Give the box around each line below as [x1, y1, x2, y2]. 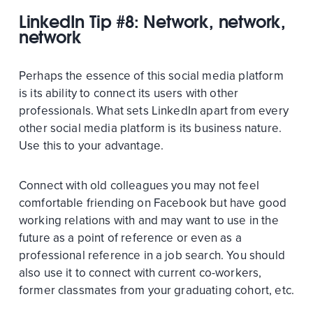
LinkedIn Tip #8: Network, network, [18, 11, 286, 33]
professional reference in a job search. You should [18, 248, 285, 263]
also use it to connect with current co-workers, [18, 265, 262, 281]
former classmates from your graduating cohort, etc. [18, 283, 295, 298]
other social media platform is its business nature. [18, 121, 282, 136]
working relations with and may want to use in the [18, 213, 279, 228]
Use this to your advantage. [18, 138, 164, 154]
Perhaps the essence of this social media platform [18, 68, 284, 84]
